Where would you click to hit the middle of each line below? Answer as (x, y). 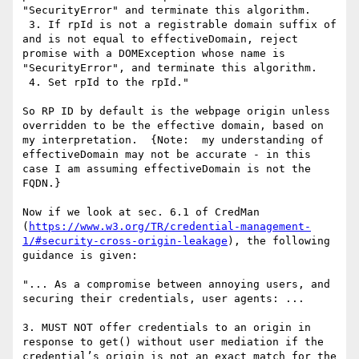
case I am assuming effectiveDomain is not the (167, 169)
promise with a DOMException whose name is (154, 54)
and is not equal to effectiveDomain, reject (160, 39)
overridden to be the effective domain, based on (173, 126)
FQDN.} (42, 184)
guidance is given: (80, 256)
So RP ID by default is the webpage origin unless (176, 111)
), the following (279, 241)
